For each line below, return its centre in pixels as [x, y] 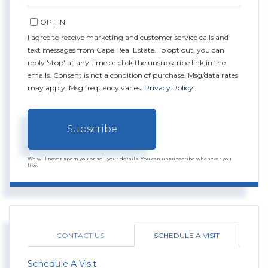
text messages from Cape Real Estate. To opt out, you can [126, 50]
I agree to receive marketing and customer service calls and [128, 37]
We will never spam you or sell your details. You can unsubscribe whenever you [130, 158]
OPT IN [53, 22]
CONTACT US [80, 235]
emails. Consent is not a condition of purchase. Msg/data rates [133, 75]
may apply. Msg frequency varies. [86, 87]
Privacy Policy [169, 87]
